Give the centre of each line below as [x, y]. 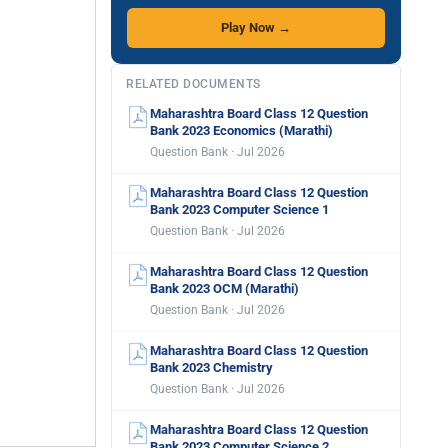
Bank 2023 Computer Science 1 [239, 209]
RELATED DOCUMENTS [193, 84]
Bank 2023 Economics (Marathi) [241, 130]
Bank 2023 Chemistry [211, 367]
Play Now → [256, 27]
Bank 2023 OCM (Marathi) [224, 288]
